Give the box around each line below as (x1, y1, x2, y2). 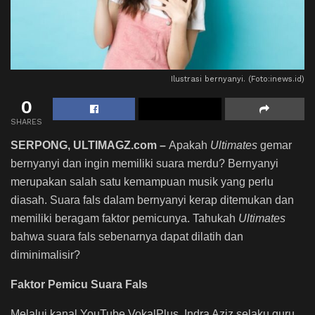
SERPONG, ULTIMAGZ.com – (11, 139, 169, 152)
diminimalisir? (11, 249, 80, 262)
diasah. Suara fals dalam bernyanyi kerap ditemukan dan (11, 194, 294, 207)
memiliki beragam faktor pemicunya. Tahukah (11, 212, 238, 225)
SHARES (11, 117, 42, 127)
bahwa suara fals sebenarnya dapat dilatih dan (11, 231, 243, 243)
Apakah (169, 139, 210, 152)
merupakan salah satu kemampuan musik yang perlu (11, 176, 274, 188)
